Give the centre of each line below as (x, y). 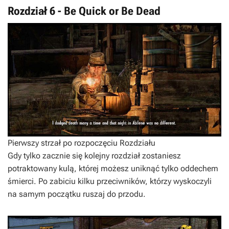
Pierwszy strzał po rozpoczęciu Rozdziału (82, 143)
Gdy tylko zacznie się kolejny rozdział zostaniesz (94, 156)
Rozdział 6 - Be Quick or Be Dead (84, 11)
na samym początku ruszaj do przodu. (77, 194)
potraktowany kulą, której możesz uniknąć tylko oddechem (113, 169)
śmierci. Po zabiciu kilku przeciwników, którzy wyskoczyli (110, 181)
